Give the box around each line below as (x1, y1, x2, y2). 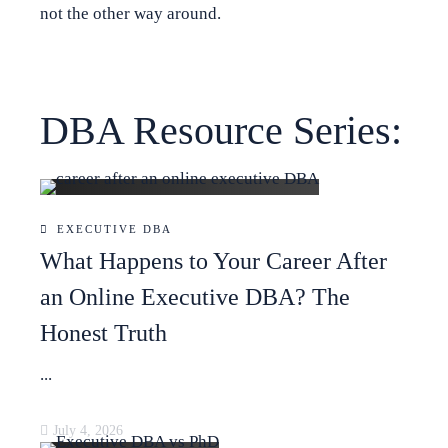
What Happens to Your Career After (40, 247, 387, 274)
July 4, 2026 (53, 422, 123, 438)
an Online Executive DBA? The (40, 283, 350, 310)
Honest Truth (40, 319, 167, 346)
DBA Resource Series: (40, 107, 402, 153)
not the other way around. (40, 4, 221, 24)
